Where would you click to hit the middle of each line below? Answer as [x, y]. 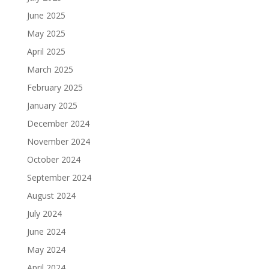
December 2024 [58, 124]
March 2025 [50, 70]
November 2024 [58, 142]
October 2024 [53, 160]
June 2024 [46, 232]
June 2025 [46, 16]
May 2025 [46, 34]
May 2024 [46, 250]
